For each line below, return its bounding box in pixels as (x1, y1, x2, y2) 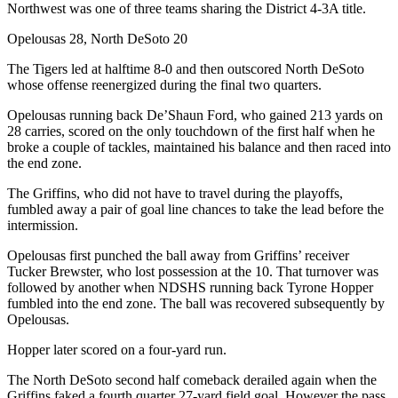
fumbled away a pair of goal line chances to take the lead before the (7, 201, 384, 217)
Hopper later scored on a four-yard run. (7, 341, 227, 357)
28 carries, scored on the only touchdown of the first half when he (7, 123, 375, 139)
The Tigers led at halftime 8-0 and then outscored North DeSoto (7, 60, 364, 76)
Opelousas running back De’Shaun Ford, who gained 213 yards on (7, 107, 383, 123)
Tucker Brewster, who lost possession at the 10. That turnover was (7, 263, 378, 279)
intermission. (7, 217, 78, 233)
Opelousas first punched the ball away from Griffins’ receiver (7, 247, 349, 263)
